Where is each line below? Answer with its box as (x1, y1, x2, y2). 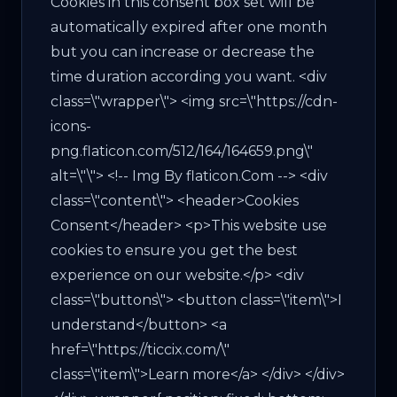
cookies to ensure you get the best (51, 241, 298, 259)
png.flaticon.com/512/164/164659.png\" (51, 142, 313, 160)
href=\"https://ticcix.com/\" (51, 340, 230, 358)
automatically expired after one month (51, 18, 327, 35)
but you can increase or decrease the (51, 43, 315, 60)
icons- (51, 117, 91, 135)
